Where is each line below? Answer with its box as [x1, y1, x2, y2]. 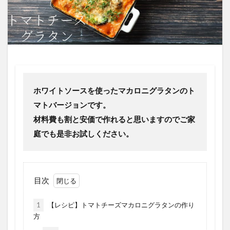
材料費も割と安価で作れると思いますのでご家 [33, 114, 195, 124]
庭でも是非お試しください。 [33, 128, 133, 138]
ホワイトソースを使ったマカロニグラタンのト [33, 85, 195, 95]
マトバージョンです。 [33, 100, 110, 109]
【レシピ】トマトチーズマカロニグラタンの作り [46, 200, 195, 209]
